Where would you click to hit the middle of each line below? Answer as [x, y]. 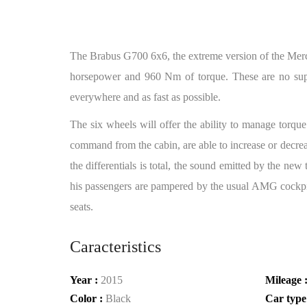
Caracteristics [115, 247]
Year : [85, 280]
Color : [88, 298]
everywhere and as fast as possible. [145, 97]
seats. [82, 207]
